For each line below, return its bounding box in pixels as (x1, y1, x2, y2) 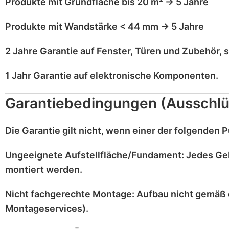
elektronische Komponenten (90, 70, 216, 81)
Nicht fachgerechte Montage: (5, 189, 134, 199)
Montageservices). (5, 203, 88, 214)
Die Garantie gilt (5, 125, 79, 136)
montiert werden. (5, 164, 82, 175)
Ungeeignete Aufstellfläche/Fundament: (5, 150, 184, 161)
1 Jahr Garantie (5, 70, 72, 81)
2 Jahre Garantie (5, 45, 78, 56)
